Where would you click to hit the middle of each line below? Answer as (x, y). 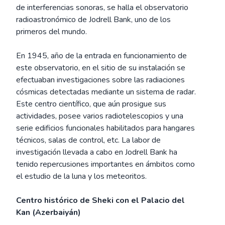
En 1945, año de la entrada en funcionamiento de (101, 56)
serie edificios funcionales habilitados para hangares (105, 128)
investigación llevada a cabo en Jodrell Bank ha (97, 152)
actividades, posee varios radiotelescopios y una (100, 116)
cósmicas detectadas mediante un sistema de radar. (106, 92)
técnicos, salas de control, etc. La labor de (88, 140)
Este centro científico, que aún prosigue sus (91, 104)
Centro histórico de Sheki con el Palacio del (100, 200)
